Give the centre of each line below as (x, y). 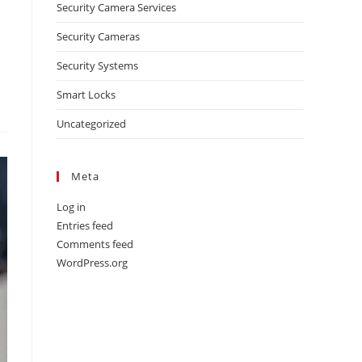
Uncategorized (91, 124)
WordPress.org (92, 263)
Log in (71, 207)
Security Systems (97, 65)
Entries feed (85, 225)
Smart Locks (86, 95)
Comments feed (95, 244)
